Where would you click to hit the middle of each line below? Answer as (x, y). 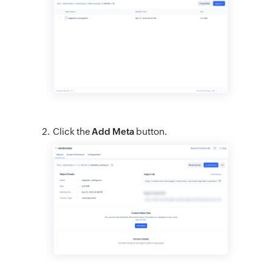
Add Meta (113, 132)
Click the (72, 132)
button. (151, 132)
